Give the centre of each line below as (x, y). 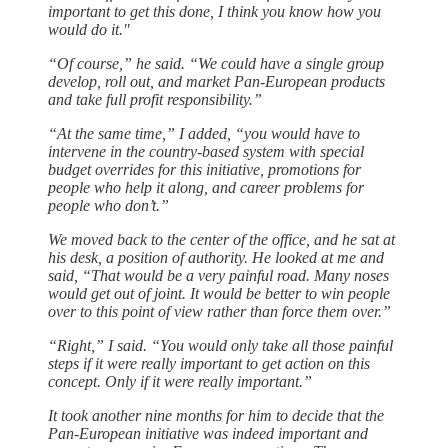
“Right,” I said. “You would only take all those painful (220, 345)
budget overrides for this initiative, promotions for (204, 169)
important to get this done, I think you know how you (214, 11)
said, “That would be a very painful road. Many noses (218, 275)
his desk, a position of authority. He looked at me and (216, 257)
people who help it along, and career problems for (206, 187)
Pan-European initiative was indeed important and (208, 433)
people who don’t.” (108, 205)
